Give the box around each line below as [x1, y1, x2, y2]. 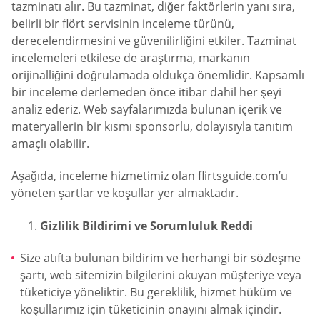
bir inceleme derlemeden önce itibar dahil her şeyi [11, 84, 281, 100]
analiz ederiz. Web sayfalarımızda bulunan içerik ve [11, 101, 282, 117]
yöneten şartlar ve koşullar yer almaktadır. [11, 185, 239, 201]
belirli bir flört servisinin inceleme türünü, [11, 15, 234, 31]
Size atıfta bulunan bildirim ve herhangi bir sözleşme [20, 250, 301, 266]
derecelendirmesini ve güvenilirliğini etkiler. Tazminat [11, 32, 296, 49]
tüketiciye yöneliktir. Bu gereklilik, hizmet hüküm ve [20, 284, 292, 301]
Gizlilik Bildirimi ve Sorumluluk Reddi [40, 217, 253, 234]
